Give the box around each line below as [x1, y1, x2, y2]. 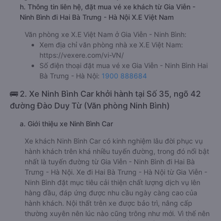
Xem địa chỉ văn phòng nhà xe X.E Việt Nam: [39, 40, 183, 49]
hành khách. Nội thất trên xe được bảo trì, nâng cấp [25, 199, 192, 207]
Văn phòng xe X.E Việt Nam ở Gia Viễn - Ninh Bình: [25, 30, 186, 38]
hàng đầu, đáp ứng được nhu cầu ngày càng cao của [25, 188, 197, 197]
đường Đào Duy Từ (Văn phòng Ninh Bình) [10, 101, 170, 110]
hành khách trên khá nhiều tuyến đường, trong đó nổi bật [25, 147, 209, 155]
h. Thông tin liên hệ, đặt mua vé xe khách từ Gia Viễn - [20, 2, 195, 11]
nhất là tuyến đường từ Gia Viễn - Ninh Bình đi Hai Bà [25, 157, 195, 166]
